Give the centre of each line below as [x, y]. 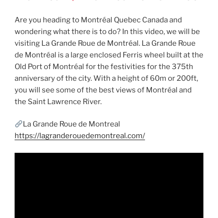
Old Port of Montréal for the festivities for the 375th [104, 66]
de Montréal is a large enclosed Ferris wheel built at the [109, 55]
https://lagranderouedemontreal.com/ [80, 136]
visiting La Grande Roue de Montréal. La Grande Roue [105, 43]
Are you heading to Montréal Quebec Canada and [98, 20]
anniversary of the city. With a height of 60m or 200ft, [106, 78]
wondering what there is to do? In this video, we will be [107, 31]
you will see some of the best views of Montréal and [103, 90]
